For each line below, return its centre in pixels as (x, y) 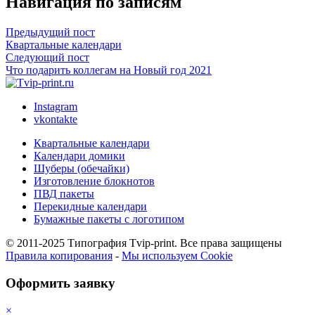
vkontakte (56, 120)
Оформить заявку (60, 283)
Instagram (56, 107)
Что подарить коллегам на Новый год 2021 (109, 70)
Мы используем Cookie (177, 256)
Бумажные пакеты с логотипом (109, 219)
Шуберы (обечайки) (82, 169)
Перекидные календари (90, 207)
